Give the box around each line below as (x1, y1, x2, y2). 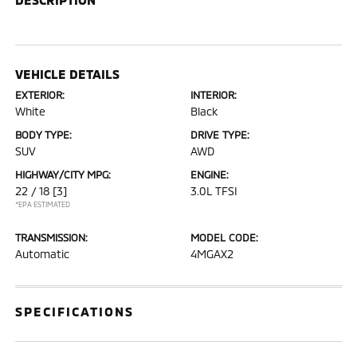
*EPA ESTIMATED (15, 199, 71, 209)
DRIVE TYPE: (190, 127, 249, 141)
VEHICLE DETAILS (15, 65, 120, 81)
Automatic (15, 246, 70, 261)
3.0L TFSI (190, 183, 237, 198)
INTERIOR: (190, 88, 237, 101)
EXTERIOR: (15, 88, 65, 101)
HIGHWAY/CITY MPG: (15, 167, 112, 181)
